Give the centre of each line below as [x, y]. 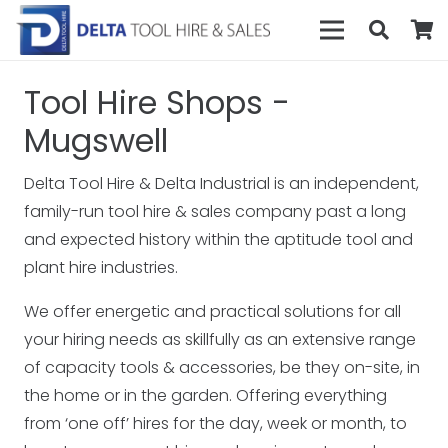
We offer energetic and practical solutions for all [212, 311]
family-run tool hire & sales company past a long [215, 211]
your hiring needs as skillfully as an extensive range [220, 339]
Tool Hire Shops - [157, 102]
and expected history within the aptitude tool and [218, 239]
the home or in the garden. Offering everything [205, 395]
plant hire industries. [101, 267]
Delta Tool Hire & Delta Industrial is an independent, [221, 183]
